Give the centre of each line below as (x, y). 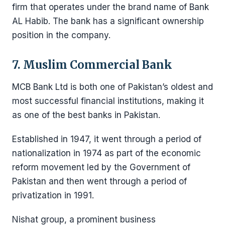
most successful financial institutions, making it (108, 101)
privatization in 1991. (53, 195)
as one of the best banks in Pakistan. (86, 115)
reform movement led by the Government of (101, 167)
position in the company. (61, 35)
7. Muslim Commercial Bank (92, 65)
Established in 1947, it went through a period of (107, 139)
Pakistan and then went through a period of (99, 181)
